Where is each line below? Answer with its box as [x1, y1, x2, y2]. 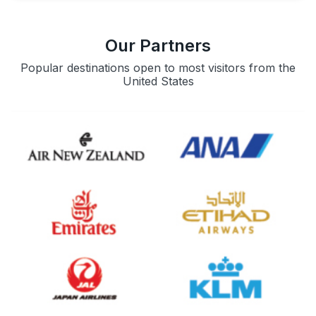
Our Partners [105, 35, 211, 56]
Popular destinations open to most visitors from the [20, 61, 296, 75]
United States [122, 74, 194, 89]
